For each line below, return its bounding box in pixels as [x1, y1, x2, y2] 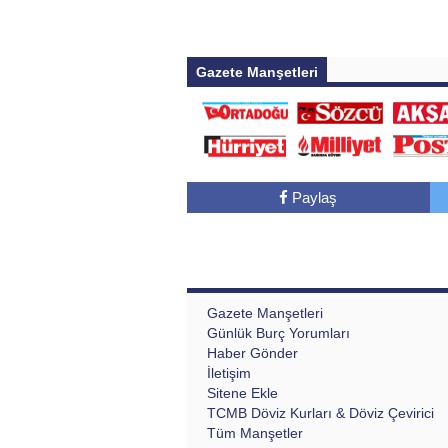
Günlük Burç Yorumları [207, 324, 350, 341]
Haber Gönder [207, 344, 298, 361]
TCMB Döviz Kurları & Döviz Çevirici [207, 404, 434, 421]
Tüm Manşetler [207, 424, 303, 441]
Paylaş [292, 188, 338, 206]
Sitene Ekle [207, 384, 278, 401]
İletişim [207, 364, 251, 381]
